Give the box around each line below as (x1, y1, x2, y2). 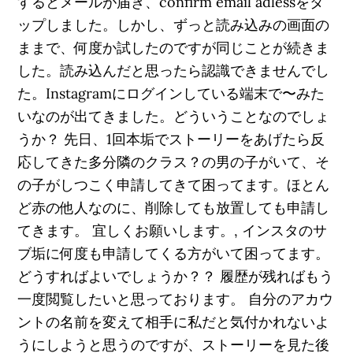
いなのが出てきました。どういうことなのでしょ (17, 107, 330, 125)
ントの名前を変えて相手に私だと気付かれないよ (17, 313, 330, 331)
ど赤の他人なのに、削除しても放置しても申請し (17, 199, 330, 217)
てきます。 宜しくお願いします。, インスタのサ (17, 221, 328, 240)
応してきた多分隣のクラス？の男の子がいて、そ (17, 153, 330, 171)
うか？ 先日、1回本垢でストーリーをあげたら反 (17, 130, 325, 148)
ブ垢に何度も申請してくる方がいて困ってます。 (17, 244, 330, 262)
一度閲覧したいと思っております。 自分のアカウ (17, 290, 334, 308)
